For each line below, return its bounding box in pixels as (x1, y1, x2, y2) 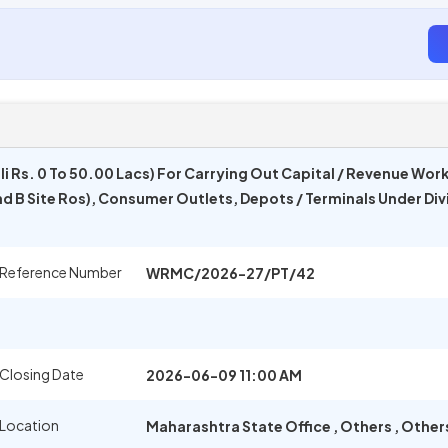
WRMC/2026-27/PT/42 (146, 264, 315, 282)
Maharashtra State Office (146, 417, 333, 435)
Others (338, 417, 394, 435)
